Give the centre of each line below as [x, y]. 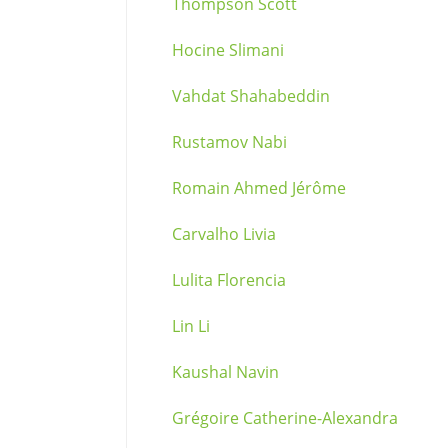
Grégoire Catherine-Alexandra [285, 418]
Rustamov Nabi [229, 142]
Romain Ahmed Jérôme [259, 188]
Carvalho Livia [224, 234]
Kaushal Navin [225, 372]
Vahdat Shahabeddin [251, 96]
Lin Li [191, 326]
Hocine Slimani [228, 50]
